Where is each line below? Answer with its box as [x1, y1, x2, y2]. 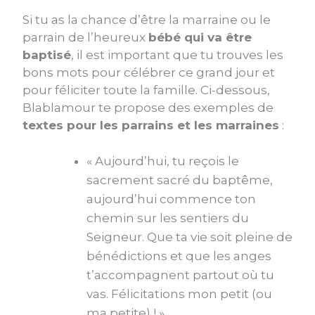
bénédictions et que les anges [86, 248, 271, 263]
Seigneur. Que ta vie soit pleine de [86, 229, 292, 244]
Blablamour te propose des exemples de [22, 100, 274, 115]
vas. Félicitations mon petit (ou [86, 286, 272, 301]
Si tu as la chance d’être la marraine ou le [22, 12, 271, 27]
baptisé [22, 47, 71, 62]
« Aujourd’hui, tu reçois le [86, 153, 239, 168]
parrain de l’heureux [22, 30, 148, 44]
